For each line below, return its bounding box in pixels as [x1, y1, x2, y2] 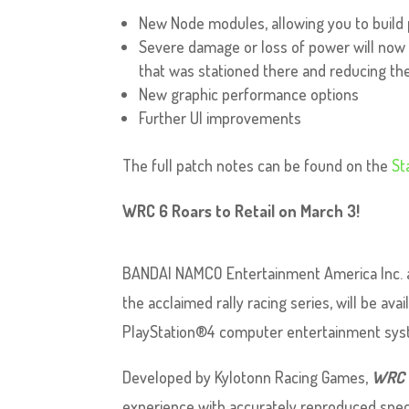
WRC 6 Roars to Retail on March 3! [122, 201, 361, 221]
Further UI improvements [139, 108, 302, 128]
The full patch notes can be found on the [122, 155, 393, 175]
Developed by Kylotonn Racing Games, [122, 367, 372, 387]
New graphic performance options [139, 84, 360, 104]
